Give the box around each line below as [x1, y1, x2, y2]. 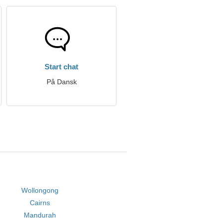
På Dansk [46, 78, 77, 86]
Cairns [29, 199, 50, 207]
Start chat [45, 62, 78, 71]
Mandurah [23, 211, 56, 219]
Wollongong [21, 186, 58, 194]
